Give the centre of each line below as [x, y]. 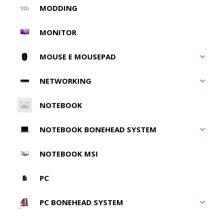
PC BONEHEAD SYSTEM [82, 202]
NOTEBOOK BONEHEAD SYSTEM [98, 129]
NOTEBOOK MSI [69, 153]
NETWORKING [65, 81]
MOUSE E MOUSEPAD [78, 56]
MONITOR [58, 32]
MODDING [58, 8]
